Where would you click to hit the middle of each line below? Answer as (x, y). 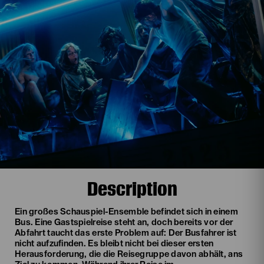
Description (132, 189)
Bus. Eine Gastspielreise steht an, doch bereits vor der (124, 222)
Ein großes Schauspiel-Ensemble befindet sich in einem (126, 212)
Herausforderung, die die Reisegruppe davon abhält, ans (129, 254)
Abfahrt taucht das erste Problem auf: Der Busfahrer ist (126, 233)
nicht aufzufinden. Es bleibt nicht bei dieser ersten (114, 244)
